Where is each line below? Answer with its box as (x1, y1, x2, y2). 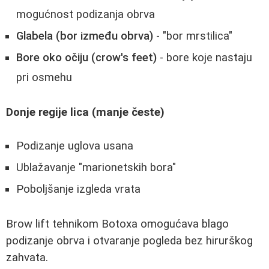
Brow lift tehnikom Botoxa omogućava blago (6, 217, 229, 231)
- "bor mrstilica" (153, 29, 232, 43)
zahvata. (6, 251, 48, 265)
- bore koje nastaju (157, 51, 252, 65)
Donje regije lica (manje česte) (6, 105, 165, 119)
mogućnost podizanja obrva (16, 8, 155, 22)
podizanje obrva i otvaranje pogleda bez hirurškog (6, 234, 253, 248)
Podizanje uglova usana (16, 139, 133, 153)
